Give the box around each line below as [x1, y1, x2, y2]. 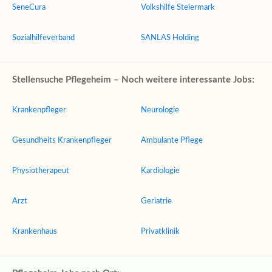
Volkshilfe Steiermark [141, 4, 215, 12]
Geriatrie [141, 197, 172, 205]
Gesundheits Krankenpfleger [12, 137, 112, 144]
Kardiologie [141, 167, 180, 175]
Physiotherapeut [12, 167, 69, 175]
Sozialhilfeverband [12, 34, 75, 42]
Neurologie [141, 106, 179, 114]
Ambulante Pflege [141, 137, 203, 144]
